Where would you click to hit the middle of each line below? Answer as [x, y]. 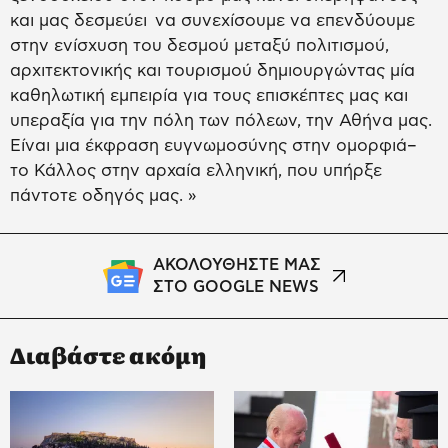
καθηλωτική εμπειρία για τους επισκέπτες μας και [209, 96]
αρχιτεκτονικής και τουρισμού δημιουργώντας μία [212, 71]
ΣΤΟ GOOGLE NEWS [236, 287]
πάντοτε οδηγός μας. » [105, 196]
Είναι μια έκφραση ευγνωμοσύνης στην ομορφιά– [213, 146]
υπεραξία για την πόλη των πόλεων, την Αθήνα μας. [221, 121]
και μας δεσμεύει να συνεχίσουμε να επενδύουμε [212, 21]
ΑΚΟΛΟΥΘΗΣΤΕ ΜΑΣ [237, 265]
